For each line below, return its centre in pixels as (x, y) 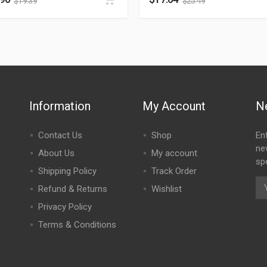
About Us (56, 153)
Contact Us (60, 135)
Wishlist (166, 189)
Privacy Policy (65, 207)
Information (60, 106)
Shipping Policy (67, 171)
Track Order (174, 171)
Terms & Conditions (77, 225)
